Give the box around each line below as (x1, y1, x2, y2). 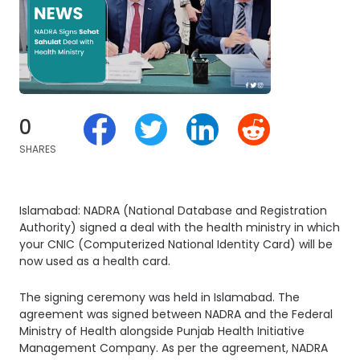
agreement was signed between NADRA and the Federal (19, 305, 333, 322)
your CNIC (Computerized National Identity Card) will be (19, 235, 333, 252)
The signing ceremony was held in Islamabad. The (19, 288, 300, 305)
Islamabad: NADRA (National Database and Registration (19, 202, 327, 219)
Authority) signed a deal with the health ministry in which (19, 219, 340, 235)
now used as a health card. (19, 252, 170, 269)
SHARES (19, 141, 56, 156)
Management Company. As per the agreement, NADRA (19, 339, 328, 356)
